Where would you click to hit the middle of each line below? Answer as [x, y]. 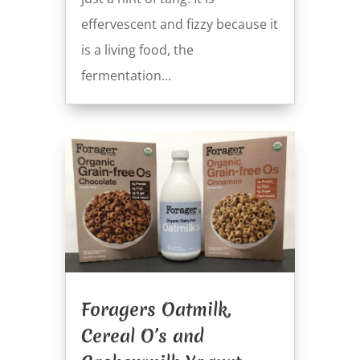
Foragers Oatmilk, [155, 309]
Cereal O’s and [142, 335]
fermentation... [126, 76]
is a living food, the [137, 50]
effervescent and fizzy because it [179, 25]
